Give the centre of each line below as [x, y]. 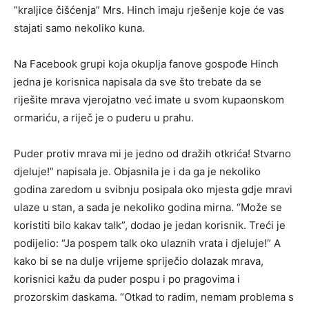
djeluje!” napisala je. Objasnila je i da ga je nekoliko [137, 171]
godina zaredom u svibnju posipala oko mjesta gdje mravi [153, 189]
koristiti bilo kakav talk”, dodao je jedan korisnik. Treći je [150, 225]
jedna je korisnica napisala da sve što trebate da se [138, 81]
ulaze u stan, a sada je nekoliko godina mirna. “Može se [148, 207]
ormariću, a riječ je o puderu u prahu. [104, 117]
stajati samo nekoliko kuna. [79, 28]
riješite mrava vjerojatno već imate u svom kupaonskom [149, 99]
